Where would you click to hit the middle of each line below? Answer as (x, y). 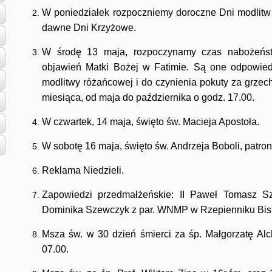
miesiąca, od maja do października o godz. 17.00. (148, 97)
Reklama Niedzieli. (83, 170)
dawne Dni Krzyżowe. (89, 28)
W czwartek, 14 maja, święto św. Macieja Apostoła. (151, 122)
